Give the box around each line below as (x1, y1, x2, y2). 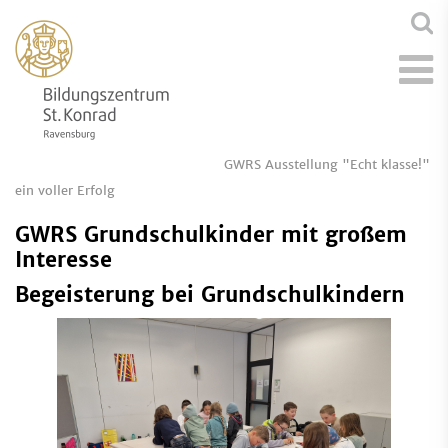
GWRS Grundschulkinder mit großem (15, 222, 407, 248)
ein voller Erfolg (15, 182, 115, 199)
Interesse (15, 247, 112, 273)
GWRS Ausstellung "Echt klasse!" (224, 156, 430, 173)
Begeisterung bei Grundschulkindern (15, 282, 405, 308)
